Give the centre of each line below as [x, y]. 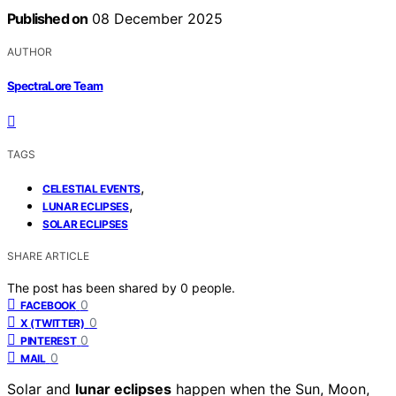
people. [213, 287]
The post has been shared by [94, 287]
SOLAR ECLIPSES [85, 224]
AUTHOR [30, 52]
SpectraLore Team [55, 85]
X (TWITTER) [53, 323]
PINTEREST [49, 340]
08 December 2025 [156, 19]
